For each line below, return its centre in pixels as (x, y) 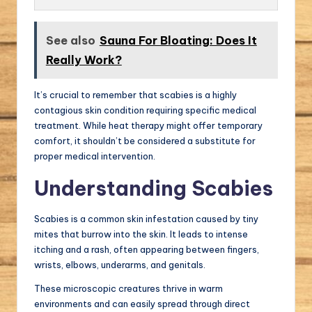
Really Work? (84, 60)
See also (70, 40)
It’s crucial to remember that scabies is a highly (135, 95)
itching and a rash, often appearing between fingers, (147, 250)
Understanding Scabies (154, 189)
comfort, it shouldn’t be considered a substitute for (145, 141)
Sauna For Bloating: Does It (178, 40)
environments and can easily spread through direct (142, 304)
